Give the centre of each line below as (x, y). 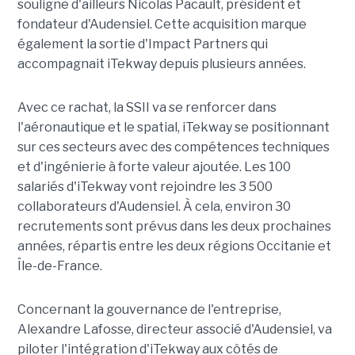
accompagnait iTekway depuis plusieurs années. (161, 63)
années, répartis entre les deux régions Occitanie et (174, 246)
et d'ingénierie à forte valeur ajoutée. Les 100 (154, 166)
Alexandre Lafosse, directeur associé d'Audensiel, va (174, 329)
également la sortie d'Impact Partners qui (142, 44)
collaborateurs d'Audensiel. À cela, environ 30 (154, 206)
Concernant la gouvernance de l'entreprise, (149, 309)
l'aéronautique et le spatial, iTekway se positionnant (173, 127)
